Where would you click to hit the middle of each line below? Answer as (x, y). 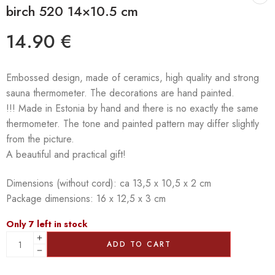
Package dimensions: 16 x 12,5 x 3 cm (86, 199)
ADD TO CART (139, 245)
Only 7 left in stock (47, 224)
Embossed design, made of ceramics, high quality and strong (133, 78)
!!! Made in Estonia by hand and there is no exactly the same (132, 109)
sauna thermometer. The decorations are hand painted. (120, 93)
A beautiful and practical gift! (66, 155)
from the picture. (40, 139)
